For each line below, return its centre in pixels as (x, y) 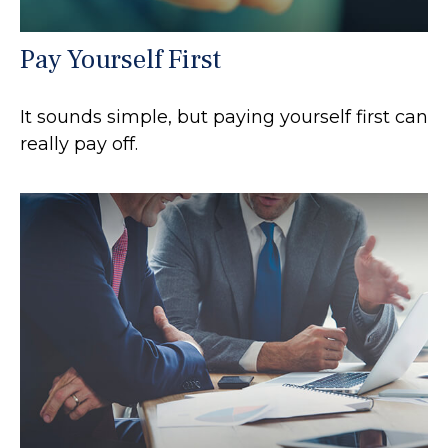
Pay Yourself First (120, 59)
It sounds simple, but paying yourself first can (224, 116)
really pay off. (79, 143)
